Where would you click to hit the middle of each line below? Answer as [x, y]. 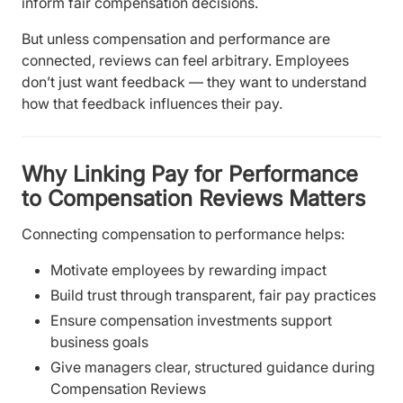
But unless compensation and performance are [176, 38]
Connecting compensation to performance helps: [183, 233]
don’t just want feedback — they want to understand [194, 81]
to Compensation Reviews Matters [193, 199]
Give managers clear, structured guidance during [213, 367]
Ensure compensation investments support [191, 320]
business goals [99, 341]
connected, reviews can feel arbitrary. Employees [185, 60]
